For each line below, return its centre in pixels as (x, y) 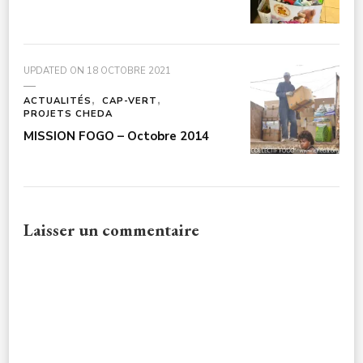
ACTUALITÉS (58, 100)
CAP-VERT (130, 100)
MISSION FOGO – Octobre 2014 (116, 136)
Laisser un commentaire (111, 229)
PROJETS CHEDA (68, 113)
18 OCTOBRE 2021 (129, 70)
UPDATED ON (55, 70)
